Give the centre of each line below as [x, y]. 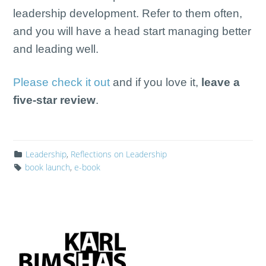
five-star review [55, 100]
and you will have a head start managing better [132, 31]
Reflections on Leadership [119, 154]
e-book [88, 167]
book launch [48, 167]
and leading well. [56, 49]
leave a [221, 82]
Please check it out [62, 82]
